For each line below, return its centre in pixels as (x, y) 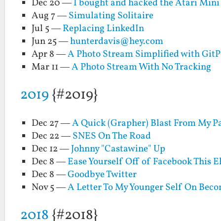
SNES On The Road (112, 136)
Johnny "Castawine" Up (118, 149)
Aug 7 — (50, 16)
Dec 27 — (52, 123)
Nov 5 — (50, 187)
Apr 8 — (50, 55)
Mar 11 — (52, 67)
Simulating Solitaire (111, 16)
